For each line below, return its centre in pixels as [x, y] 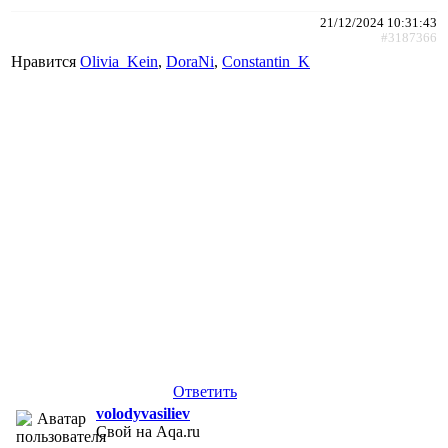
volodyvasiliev [143, 413]
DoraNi [190, 61]
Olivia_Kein [119, 61]
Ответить [205, 391]
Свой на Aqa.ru [148, 431]
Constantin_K [266, 61]
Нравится [45, 61]
